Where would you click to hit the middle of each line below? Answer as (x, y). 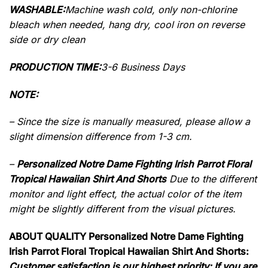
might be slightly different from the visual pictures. (122, 209)
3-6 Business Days (143, 67)
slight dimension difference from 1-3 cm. (100, 137)
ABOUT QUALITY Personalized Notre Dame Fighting (126, 237)
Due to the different (211, 179)
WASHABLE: (37, 10)
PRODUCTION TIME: (55, 67)
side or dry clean (47, 40)
